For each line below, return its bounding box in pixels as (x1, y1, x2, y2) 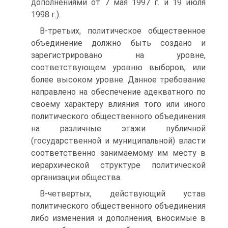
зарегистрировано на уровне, (31, 50, 206, 60)
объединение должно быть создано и (31, 38, 206, 48)
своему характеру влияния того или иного (31, 99, 206, 109)
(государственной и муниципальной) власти (31, 136, 206, 146)
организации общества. (31, 173, 122, 182)
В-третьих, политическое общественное (40, 26, 206, 36)
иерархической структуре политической (31, 160, 206, 170)
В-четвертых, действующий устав (40, 189, 206, 198)
